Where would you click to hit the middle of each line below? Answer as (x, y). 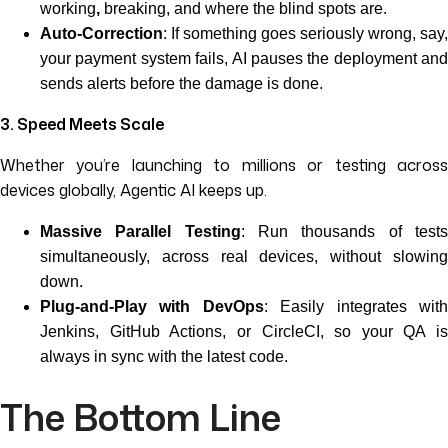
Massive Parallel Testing (140, 231)
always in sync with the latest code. (164, 356)
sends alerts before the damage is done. (181, 83)
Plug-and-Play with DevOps (152, 306)
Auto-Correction (101, 33)
